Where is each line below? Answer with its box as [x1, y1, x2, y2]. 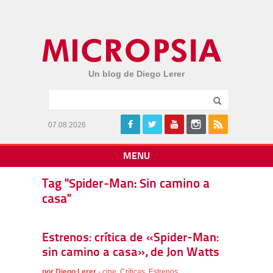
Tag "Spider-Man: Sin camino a [42, 178, 210, 191]
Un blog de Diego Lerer [88, 69, 185, 79]
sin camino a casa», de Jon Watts [42, 247, 219, 259]
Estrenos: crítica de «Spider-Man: [42, 232, 219, 244]
